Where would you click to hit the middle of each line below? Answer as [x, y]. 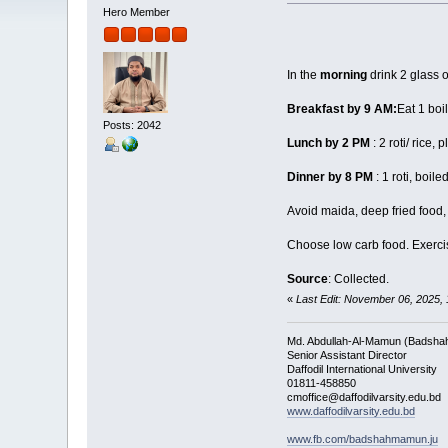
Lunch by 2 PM [329, 143]
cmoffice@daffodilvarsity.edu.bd [363, 396]
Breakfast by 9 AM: [341, 109]
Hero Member [137, 12]
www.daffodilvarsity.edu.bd [350, 410]
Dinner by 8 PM [331, 177]
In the [303, 75]
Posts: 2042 [132, 124]
